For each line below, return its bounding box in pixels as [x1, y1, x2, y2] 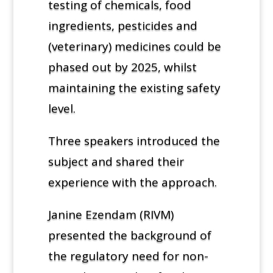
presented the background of [48, 227, 211, 243]
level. [48, 100, 76, 116]
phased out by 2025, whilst [48, 58, 197, 75]
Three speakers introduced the [48, 132, 220, 149]
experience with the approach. [48, 174, 217, 190]
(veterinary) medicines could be [48, 38, 221, 54]
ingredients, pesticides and [48, 17, 197, 34]
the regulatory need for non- [48, 247, 208, 264]
